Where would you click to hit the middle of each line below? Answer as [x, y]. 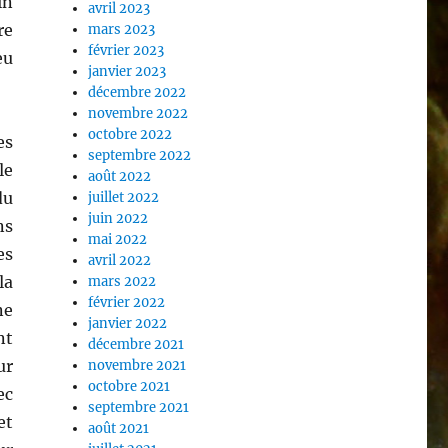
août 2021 [119, 429]
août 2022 [120, 177]
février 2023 [126, 51]
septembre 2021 [139, 408]
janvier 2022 [128, 324]
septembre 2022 [140, 156]
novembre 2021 [137, 366]
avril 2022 [120, 261]
